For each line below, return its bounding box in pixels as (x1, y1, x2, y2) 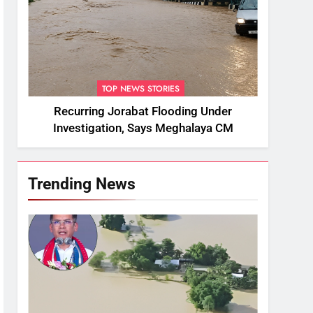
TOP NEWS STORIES (101, 82, 180, 96)
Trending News (28, 174, 136, 194)
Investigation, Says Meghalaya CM (52, 122, 233, 136)
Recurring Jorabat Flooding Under (54, 105, 233, 119)
